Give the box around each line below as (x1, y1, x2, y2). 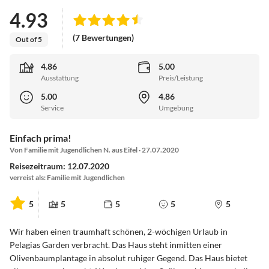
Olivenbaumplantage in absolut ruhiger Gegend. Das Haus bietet (10, 253, 247, 264)
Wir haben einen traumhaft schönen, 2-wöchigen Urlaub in (10, 226, 228, 237)
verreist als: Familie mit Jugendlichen (10, 173, 125, 183)
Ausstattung (41, 73, 79, 83)
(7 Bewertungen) (73, 32, 134, 43)
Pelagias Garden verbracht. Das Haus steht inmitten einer (10, 240, 222, 250)
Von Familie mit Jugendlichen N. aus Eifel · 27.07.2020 (10, 145, 179, 155)
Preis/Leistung (159, 73, 203, 83)
